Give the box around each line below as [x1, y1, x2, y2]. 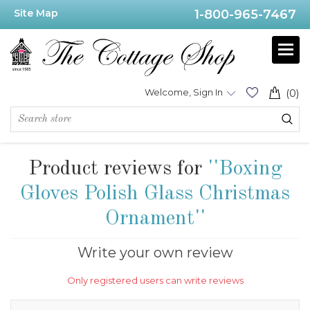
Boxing [218, 158, 282, 180]
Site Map [14, 7, 58, 19]
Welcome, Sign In [145, 86, 223, 98]
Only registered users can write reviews [66, 275, 244, 286]
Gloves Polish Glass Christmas [20, 183, 290, 205]
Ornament [104, 208, 194, 230]
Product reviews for [28, 158, 208, 180]
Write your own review [77, 244, 233, 262]
